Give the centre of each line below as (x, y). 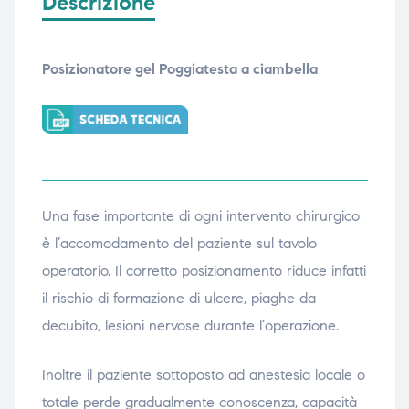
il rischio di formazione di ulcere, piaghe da (178, 299)
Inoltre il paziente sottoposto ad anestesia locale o (203, 375)
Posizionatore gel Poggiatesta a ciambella (179, 68)
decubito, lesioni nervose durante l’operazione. (190, 326)
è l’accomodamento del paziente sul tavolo (179, 244)
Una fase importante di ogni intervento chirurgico (200, 216)
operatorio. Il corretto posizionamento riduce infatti (204, 271)
